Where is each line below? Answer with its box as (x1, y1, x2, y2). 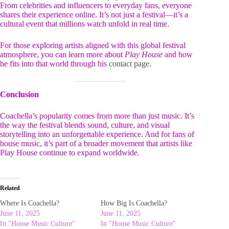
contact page (109, 59, 149, 68)
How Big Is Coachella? (101, 199, 168, 207)
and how (163, 50, 193, 59)
